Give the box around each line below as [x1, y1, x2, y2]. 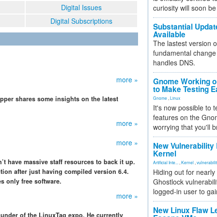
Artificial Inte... [153, 159, 178, 165]
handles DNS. [153, 58, 195, 67]
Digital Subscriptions [50, 16, 112, 26]
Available [153, 29, 186, 40]
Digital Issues [61, 2, 102, 12]
